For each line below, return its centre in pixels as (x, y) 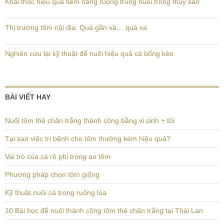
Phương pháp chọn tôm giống (52, 174)
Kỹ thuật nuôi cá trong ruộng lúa (56, 192)
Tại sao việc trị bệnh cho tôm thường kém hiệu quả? (88, 138)
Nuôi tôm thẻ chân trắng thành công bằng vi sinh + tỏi (90, 120)
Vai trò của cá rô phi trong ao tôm (58, 156)
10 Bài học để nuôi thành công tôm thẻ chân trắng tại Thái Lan (104, 210)
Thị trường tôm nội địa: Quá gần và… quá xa (76, 27)
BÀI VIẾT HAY (28, 97)
